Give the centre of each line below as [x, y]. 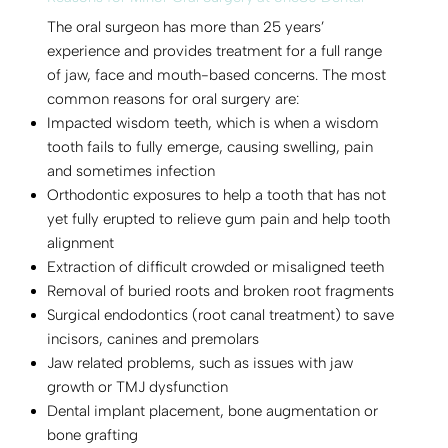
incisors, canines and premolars [153, 338]
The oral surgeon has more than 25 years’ [186, 26]
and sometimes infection [131, 170]
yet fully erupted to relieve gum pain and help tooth [219, 218]
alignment [81, 242]
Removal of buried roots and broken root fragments [221, 290]
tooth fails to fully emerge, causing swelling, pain [210, 146]
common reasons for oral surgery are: [173, 98]
